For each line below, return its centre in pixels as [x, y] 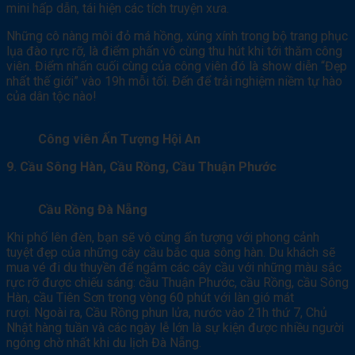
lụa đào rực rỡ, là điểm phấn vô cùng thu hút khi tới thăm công [174, 52]
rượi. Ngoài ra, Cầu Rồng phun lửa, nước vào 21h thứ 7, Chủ [167, 313]
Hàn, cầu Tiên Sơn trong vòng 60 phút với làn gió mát [150, 298]
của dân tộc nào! [52, 97]
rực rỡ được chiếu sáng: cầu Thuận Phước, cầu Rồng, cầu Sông [177, 283]
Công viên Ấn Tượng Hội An [119, 139]
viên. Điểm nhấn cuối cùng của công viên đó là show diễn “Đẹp [177, 67]
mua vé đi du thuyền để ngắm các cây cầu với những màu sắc [174, 268]
